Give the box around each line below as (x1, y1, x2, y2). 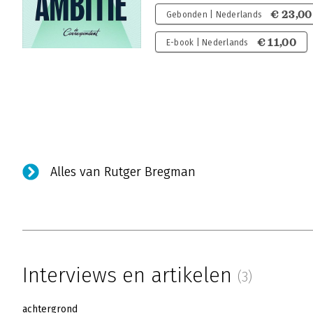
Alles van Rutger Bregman (50, 164, 196, 180)
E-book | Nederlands (166, 38, 248, 48)
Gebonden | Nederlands (166, 10, 262, 20)
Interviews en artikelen (22, 263, 238, 288)
